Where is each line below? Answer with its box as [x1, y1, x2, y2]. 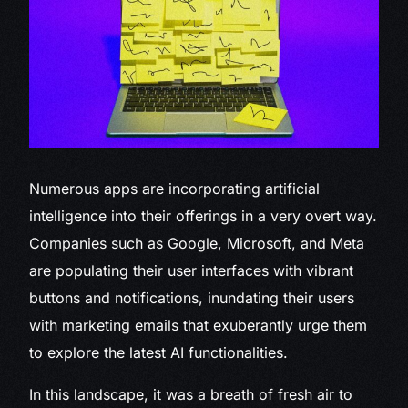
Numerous [29, 179, 100, 199]
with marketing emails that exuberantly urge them [29, 316, 368, 335]
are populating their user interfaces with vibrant [29, 261, 354, 280]
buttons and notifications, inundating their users [29, 289, 355, 308]
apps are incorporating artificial [99, 179, 321, 199]
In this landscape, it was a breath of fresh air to [29, 385, 353, 404]
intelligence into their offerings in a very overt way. [29, 207, 378, 226]
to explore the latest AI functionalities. [29, 343, 289, 362]
